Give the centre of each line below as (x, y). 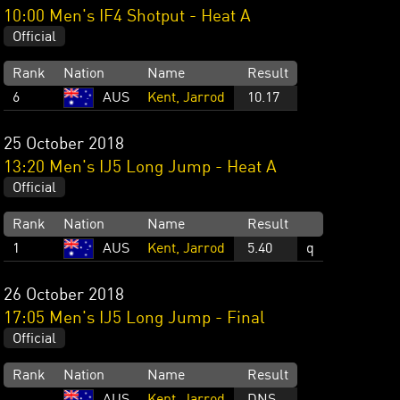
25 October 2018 (64, 145)
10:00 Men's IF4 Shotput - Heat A (127, 17)
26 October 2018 (64, 296)
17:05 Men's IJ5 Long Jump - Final (134, 319)
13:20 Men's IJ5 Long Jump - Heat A (140, 168)
